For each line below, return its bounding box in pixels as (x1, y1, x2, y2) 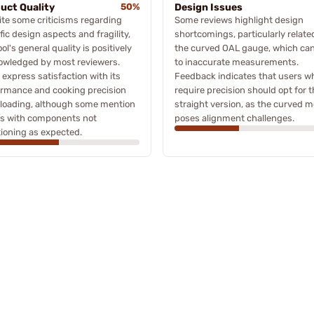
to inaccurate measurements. (175, 56, 299, 67)
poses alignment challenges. (175, 112, 294, 123)
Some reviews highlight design (175, 14, 303, 25)
